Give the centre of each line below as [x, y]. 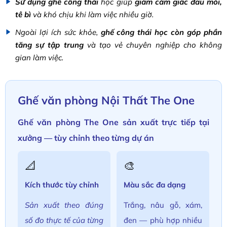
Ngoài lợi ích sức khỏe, [58, 32]
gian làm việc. [39, 58]
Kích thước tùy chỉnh [62, 185]
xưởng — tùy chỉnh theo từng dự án [86, 138]
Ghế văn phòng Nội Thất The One [106, 100]
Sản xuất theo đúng [64, 205]
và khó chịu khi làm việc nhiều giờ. [92, 14]
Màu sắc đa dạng [155, 185]
